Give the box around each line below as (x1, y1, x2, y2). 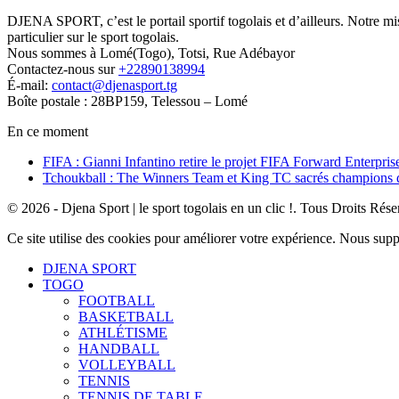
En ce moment (7, 124, 88, 140)
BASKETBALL (78, 309, 174, 325)
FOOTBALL (78, 293, 155, 309)
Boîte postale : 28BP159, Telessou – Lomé (7, 94, 248, 110)
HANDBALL (78, 341, 159, 357)
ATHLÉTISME (78, 325, 167, 341)
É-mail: (7, 77, 52, 94)
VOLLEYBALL (78, 357, 175, 373)
